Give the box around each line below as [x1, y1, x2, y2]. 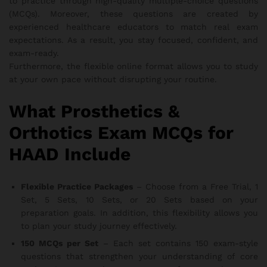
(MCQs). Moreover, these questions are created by [9, 9, 258, 19]
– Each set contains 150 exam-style [98, 238, 258, 249]
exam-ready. [9, 48, 59, 58]
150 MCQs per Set [21, 238, 98, 249]
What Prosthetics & [9, 101, 179, 122]
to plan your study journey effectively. [21, 221, 177, 231]
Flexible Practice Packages [21, 182, 133, 192]
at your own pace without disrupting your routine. [9, 74, 217, 85]
